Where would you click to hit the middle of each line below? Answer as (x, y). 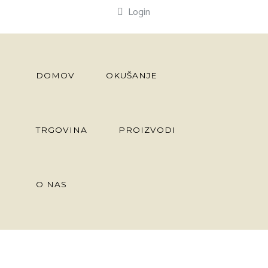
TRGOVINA (61, 130)
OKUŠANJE (131, 76)
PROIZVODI (147, 130)
